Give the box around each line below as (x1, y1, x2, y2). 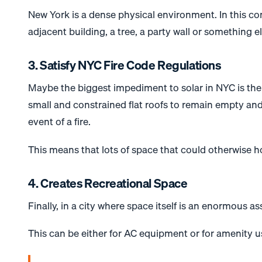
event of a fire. (28, 113, 91, 130)
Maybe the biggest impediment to (28, 80, 182, 96)
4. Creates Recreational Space (28, 173, 188, 193)
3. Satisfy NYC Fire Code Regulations (28, 55, 221, 75)
